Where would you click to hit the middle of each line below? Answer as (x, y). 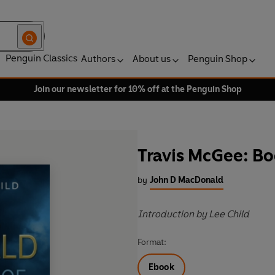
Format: (152, 242)
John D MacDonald (187, 180)
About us (152, 59)
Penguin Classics (41, 58)
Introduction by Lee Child (193, 214)
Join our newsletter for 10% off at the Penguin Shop (137, 89)
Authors (98, 59)
